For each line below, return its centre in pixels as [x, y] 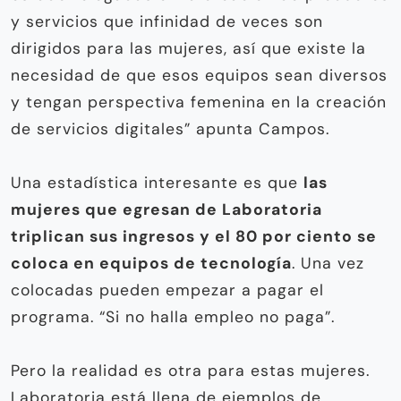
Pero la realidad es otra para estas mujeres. [190, 370]
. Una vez [328, 263]
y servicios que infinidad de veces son [167, 21]
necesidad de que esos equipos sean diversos [199, 75]
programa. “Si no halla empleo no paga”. [173, 316]
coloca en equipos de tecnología [151, 263]
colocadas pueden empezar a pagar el [167, 290]
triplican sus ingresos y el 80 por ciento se [194, 236]
